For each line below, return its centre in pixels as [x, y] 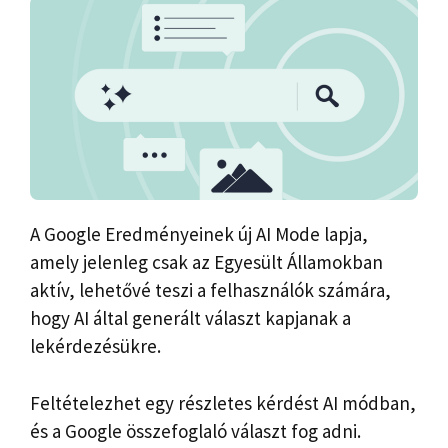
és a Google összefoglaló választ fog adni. [195, 430]
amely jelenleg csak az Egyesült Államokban [206, 262]
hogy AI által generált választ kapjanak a [190, 318]
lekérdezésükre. [95, 346]
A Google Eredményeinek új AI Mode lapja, [199, 234]
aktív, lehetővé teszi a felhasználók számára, [210, 290]
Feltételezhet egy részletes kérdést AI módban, [223, 402]
